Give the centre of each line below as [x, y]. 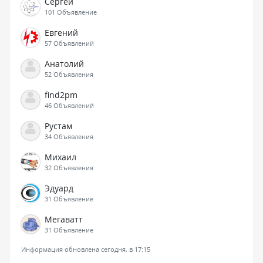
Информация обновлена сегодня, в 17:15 [86, 249]
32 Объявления [69, 167]
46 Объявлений [69, 105]
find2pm [61, 95]
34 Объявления [69, 136]
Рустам [58, 126]
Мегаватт [64, 219]
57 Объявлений [69, 43]
